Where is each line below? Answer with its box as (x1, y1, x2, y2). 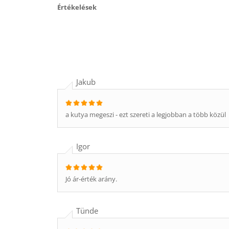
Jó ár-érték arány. (65, 174, 117, 184)
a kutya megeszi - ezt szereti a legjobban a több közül (65, 110, 226, 119)
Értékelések (57, 3, 97, 12)
